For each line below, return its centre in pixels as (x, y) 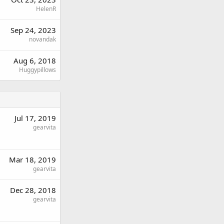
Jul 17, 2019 (35, 118)
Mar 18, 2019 (32, 159)
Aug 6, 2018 (35, 60)
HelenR (46, 9)
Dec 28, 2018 (33, 190)
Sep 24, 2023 (33, 30)
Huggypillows (37, 70)
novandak (42, 39)
